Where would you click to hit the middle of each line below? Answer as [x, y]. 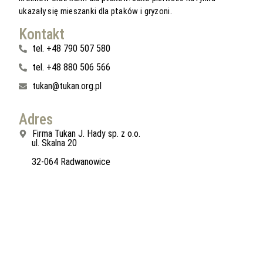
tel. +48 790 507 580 [71, 48]
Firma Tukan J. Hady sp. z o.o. [86, 133]
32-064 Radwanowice [71, 161]
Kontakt [42, 34]
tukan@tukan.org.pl [67, 86]
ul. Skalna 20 [55, 143]
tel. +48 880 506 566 [71, 67]
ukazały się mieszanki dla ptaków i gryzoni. [95, 11]
